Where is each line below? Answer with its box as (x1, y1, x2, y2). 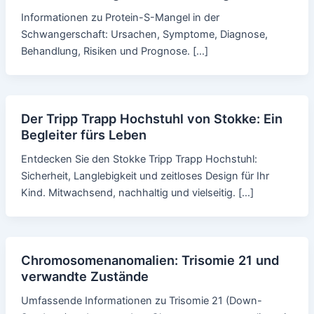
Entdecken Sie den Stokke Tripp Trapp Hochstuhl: (20, 152, 257, 165)
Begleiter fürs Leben (20, 126, 146, 142)
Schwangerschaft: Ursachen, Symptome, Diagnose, (20, 27, 268, 41)
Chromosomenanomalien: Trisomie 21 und (20, 252, 279, 268)
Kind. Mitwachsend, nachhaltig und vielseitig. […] (20, 186, 254, 199)
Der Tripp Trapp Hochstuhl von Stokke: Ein (20, 110, 282, 126)
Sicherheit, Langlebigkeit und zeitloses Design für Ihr (20, 169, 269, 182)
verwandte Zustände (20, 268, 149, 284)
